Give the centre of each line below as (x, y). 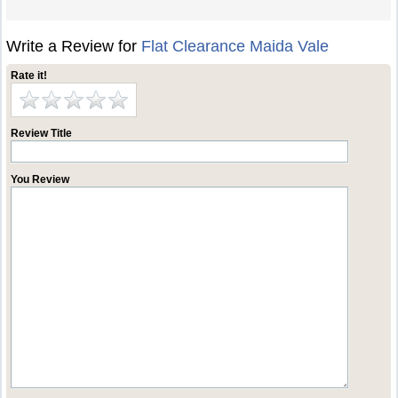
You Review (40, 179)
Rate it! (29, 76)
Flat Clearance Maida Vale (235, 46)
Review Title (42, 133)
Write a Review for (74, 46)
